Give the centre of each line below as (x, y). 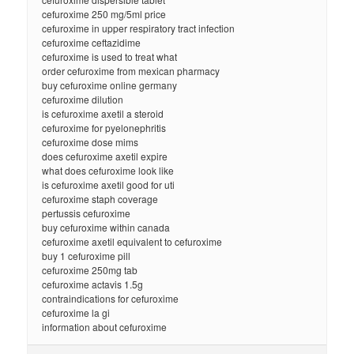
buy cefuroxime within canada (106, 228)
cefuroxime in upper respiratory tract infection (139, 28)
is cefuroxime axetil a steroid (103, 114)
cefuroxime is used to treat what (110, 57)
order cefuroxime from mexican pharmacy (131, 71)
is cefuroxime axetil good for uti (109, 185)
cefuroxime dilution (83, 100)
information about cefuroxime (105, 327)
